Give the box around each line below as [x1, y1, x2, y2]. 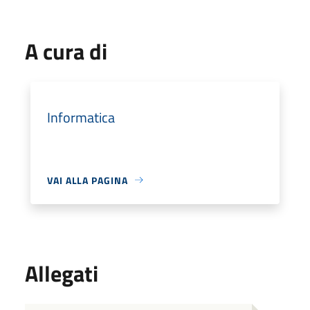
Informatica [47, 106, 115, 128]
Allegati [25, 256, 98, 290]
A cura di [25, 34, 107, 68]
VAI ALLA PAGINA [47, 172, 128, 188]
